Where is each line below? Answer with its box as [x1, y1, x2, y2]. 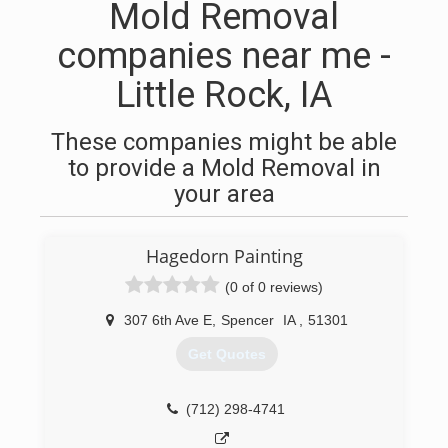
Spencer [220, 312, 274, 328]
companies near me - [57, 35, 391, 77]
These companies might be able [51, 128, 397, 156]
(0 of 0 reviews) [225, 279, 323, 295]
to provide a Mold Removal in [67, 154, 381, 182]
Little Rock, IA [116, 74, 332, 116]
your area [173, 180, 275, 208]
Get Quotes [187, 346, 266, 363]
